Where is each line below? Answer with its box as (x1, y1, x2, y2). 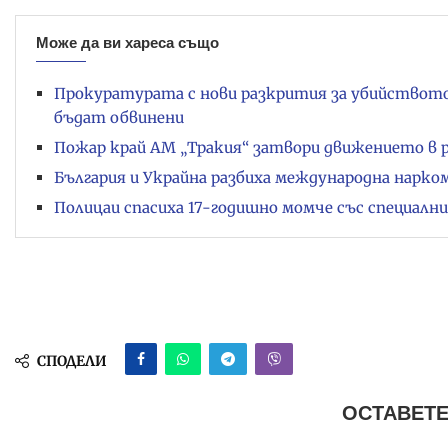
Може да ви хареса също (36, 33, 219, 51)
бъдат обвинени (54, 107, 184, 127)
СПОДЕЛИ (37, 351, 107, 370)
